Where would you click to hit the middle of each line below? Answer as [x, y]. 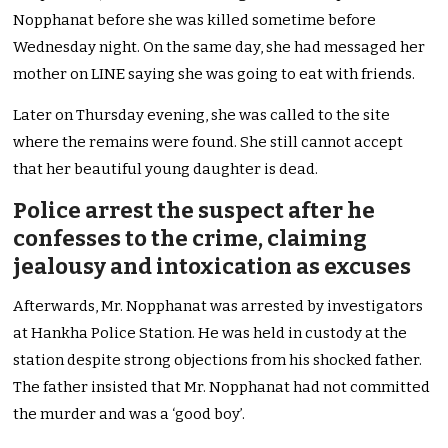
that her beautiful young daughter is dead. [166, 169]
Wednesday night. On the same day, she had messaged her [219, 47]
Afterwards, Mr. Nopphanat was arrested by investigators [218, 306]
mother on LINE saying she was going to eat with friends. [214, 74]
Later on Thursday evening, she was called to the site [202, 115]
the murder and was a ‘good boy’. [129, 414]
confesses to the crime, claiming [190, 239]
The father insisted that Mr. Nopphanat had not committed [222, 387]
